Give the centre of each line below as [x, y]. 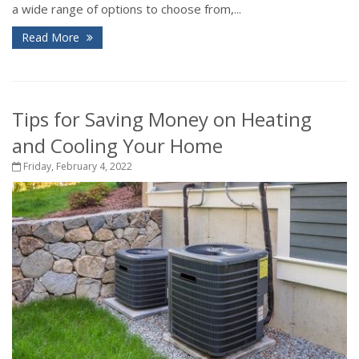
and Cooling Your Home [117, 145]
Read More [52, 37]
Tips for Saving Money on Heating [162, 119]
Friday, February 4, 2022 [77, 166]
